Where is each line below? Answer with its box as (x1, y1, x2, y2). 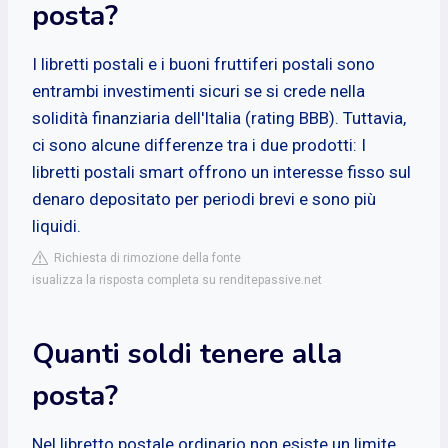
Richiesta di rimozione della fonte (48, 250, 241, 265)
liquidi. (32, 215, 81, 236)
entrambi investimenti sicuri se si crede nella (32, 80, 365, 101)
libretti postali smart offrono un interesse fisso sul (32, 161, 411, 182)
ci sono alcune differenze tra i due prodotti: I (32, 134, 366, 155)
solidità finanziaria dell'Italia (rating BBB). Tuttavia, (32, 107, 406, 128)
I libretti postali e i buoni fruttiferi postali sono (32, 53, 375, 74)
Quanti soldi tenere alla (32, 334, 342, 373)
